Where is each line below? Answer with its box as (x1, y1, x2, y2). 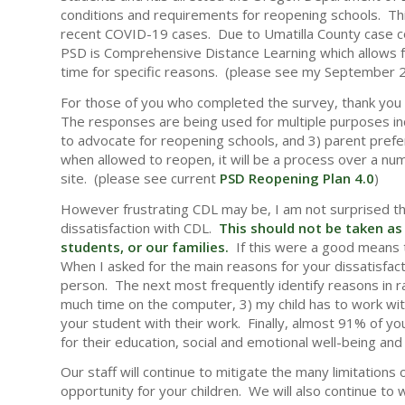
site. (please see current (61, 168, 220, 187)
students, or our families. (61, 237, 229, 256)
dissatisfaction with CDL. (61, 218, 219, 237)
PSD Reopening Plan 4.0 (220, 168, 374, 187)
